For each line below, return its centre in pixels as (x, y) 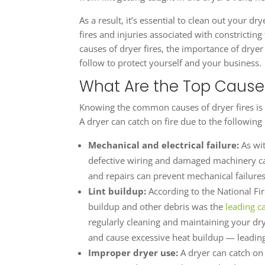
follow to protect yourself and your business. (171, 63)
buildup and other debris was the (157, 207)
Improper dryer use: (135, 253)
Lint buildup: (117, 191)
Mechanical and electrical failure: (165, 145)
